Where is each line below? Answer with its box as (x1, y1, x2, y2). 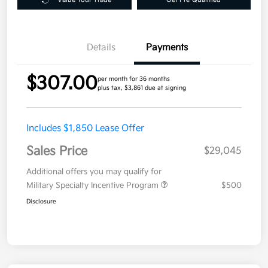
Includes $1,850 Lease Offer (26, 123, 144, 135)
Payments (146, 42, 188, 54)
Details (87, 42, 115, 54)
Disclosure (26, 198, 56, 206)
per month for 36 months (98, 75, 170, 83)
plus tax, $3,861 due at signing (98, 84, 186, 92)
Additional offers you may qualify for (26, 167, 162, 177)
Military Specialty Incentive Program (26, 181, 161, 191)
